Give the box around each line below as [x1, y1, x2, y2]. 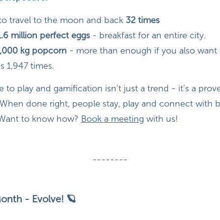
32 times [125, 15, 160, 26]
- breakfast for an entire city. [92, 30, 206, 41]
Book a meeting [81, 113, 144, 125]
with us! [143, 113, 178, 125]
